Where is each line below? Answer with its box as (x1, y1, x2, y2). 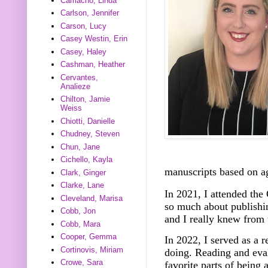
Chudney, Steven (60, 129, 120, 139)
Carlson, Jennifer (60, 8, 120, 18)
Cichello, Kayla (60, 155, 113, 165)
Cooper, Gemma (60, 232, 117, 242)
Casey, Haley (60, 47, 107, 56)
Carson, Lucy (60, 21, 107, 31)
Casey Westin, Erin (60, 34, 128, 44)
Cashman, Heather (60, 60, 126, 69)
